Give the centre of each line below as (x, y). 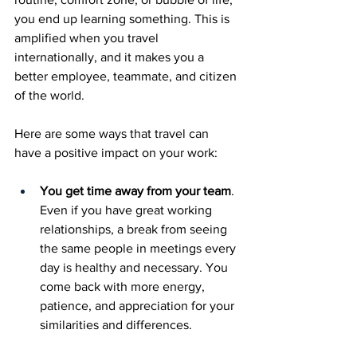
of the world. (51, 95)
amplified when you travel (88, 38)
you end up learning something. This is (124, 19)
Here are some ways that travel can (113, 133)
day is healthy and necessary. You (135, 267)
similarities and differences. (118, 325)
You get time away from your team (135, 191)
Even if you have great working (127, 210)
